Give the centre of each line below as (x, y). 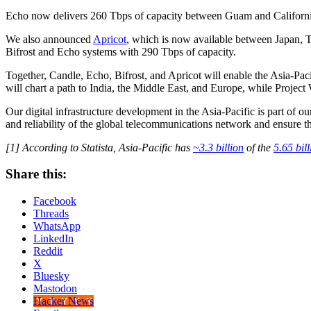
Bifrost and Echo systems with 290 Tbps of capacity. (121, 51)
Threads (51, 214)
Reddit (48, 251)
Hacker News (64, 301)
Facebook (55, 201)
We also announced (49, 39)
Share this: (36, 174)
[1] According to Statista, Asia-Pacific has (99, 147)
